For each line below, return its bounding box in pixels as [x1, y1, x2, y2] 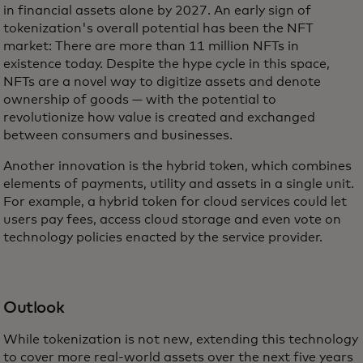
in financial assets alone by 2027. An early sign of [3, 3, 311, 17]
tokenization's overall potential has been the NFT [3, 21, 314, 35]
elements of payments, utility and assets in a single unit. [3, 177, 354, 190]
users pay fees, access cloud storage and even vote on [3, 212, 341, 226]
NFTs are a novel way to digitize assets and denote [3, 75, 321, 88]
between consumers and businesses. [3, 128, 233, 142]
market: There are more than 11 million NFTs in [3, 39, 299, 53]
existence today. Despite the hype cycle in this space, [3, 57, 330, 70]
